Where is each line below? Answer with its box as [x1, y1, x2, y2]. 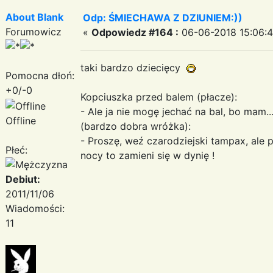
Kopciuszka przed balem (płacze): [80, 90, 237, 103]
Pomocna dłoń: [5, 69, 74, 82]
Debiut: [5, 172, 40, 185]
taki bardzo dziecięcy [80, 61, 186, 74]
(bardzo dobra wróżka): [80, 119, 191, 132]
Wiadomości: [5, 202, 65, 214]
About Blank [5, 10, 63, 23]
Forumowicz [5, 25, 62, 38]
